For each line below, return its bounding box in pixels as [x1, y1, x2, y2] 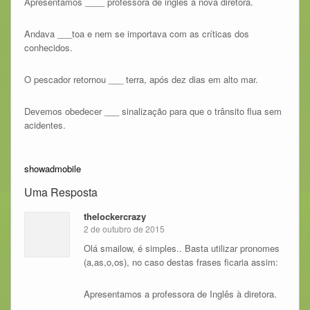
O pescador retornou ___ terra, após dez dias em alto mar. [24, 72, 258, 86]
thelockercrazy [83, 209, 146, 223]
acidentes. [24, 118, 66, 131]
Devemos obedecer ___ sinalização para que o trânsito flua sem [24, 104, 282, 118]
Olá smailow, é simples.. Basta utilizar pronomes [83, 241, 280, 255]
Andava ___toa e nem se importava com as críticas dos [24, 26, 249, 40]
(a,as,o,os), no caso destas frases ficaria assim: [83, 255, 278, 269]
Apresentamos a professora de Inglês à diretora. [83, 287, 277, 301]
